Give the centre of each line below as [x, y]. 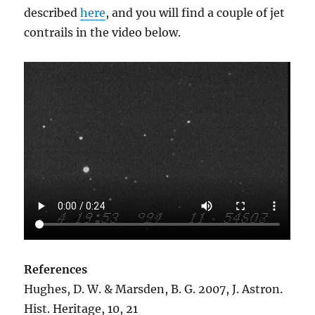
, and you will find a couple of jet [195, 12]
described [52, 12]
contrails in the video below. [103, 32]
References [56, 269]
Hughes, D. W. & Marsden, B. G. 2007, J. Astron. [154, 289]
